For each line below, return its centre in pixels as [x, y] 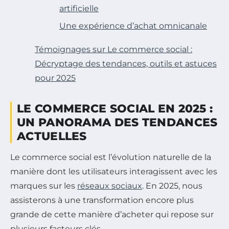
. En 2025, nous [172, 186]
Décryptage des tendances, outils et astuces [126, 64]
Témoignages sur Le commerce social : [113, 50]
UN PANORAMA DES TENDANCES [117, 123]
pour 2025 [55, 78]
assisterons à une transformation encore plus [102, 200]
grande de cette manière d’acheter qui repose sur [112, 215]
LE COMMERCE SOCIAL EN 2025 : [115, 109]
